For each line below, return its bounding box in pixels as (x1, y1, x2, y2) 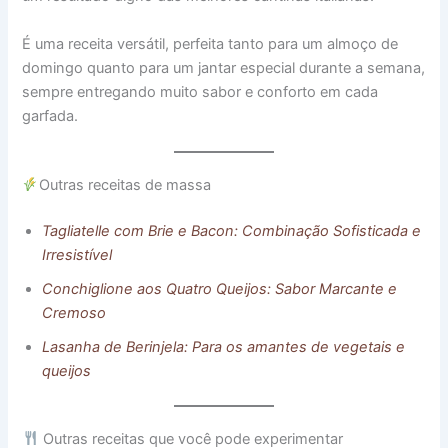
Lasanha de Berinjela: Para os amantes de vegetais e (42, 337, 406, 356)
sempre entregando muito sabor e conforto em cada (22, 82, 379, 101)
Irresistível (42, 245, 113, 264)
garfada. (22, 106, 79, 125)
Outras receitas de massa (39, 175, 212, 194)
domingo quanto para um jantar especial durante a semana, (22, 58, 426, 77)
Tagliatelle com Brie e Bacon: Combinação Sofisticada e (42, 221, 422, 240)
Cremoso (42, 303, 107, 322)
